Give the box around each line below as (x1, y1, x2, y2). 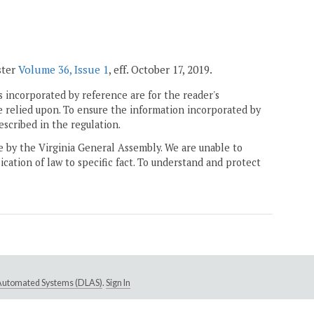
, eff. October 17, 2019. (109, 62, 212, 76)
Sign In (105, 277, 130, 288)
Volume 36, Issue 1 (18, 62, 109, 76)
